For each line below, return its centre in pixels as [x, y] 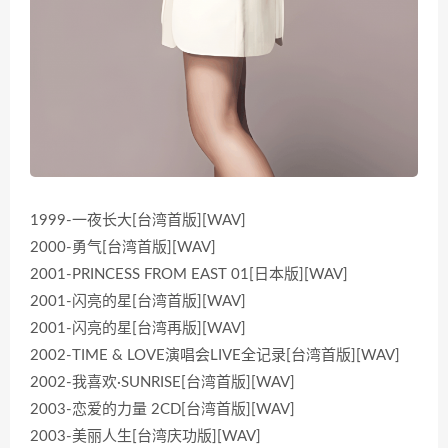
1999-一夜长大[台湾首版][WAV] [138, 221]
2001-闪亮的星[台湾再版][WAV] [138, 329]
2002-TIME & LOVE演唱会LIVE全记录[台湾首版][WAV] [215, 356]
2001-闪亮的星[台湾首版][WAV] [138, 302]
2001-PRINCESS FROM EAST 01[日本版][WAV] [189, 275]
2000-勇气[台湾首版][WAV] [123, 248]
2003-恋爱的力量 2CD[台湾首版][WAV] [162, 410]
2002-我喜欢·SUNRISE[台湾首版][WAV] [162, 383]
